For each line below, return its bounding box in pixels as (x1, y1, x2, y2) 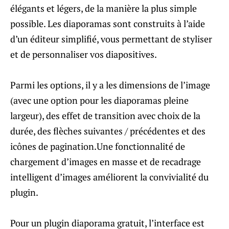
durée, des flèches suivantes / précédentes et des (10, 125, 205, 137)
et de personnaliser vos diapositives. (10, 48, 157, 60)
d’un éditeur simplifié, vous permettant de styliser (10, 33, 212, 45)
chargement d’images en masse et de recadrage (10, 155, 201, 168)
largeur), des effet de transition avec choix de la (10, 109, 200, 122)
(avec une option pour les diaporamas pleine (10, 94, 189, 106)
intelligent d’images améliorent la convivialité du (10, 171, 209, 183)
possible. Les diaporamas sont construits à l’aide (10, 17, 205, 30)
